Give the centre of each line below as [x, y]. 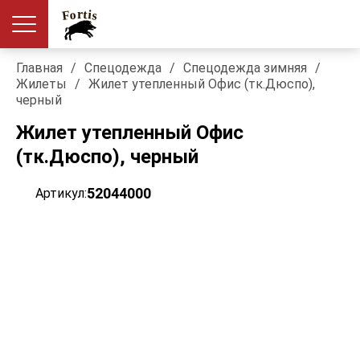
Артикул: [61, 193]
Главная [39, 68]
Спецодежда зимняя [245, 68]
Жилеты [41, 84]
